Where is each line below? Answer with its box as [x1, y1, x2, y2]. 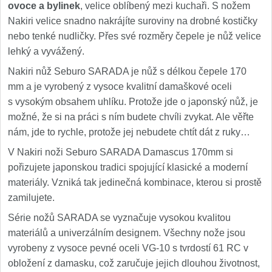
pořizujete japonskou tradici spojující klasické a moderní [8, 162, 248, 172]
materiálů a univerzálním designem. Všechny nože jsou [8, 228, 245, 238]
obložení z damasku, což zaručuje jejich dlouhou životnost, [8, 258, 260, 268]
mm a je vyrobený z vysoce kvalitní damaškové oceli [8, 81, 232, 92]
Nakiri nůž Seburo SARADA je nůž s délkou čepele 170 [8, 66, 246, 76]
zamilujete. [8, 192, 55, 203]
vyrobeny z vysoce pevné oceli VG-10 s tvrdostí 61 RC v [8, 243, 248, 253]
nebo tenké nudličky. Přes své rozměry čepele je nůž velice [8, 31, 261, 41]
